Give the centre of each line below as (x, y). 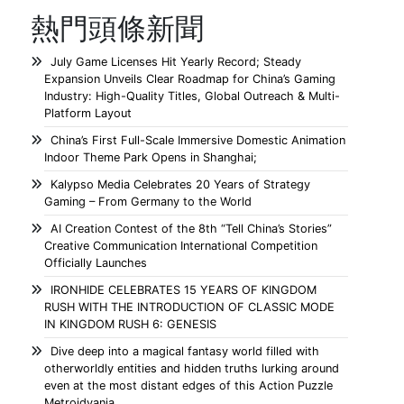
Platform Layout (88, 113)
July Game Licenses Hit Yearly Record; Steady (176, 62)
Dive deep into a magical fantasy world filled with (185, 351)
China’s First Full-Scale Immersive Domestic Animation (198, 140)
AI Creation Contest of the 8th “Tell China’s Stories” (192, 229)
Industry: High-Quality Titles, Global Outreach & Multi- (193, 96)
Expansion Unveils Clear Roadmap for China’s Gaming (190, 79)
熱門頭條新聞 (118, 28)
